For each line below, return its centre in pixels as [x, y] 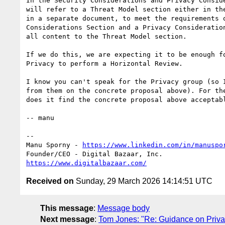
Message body [124, 208]
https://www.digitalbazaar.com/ [86, 163]
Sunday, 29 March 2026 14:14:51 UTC [143, 181]
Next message [67, 219]
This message [67, 208]
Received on [50, 181]
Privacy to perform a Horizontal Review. [104, 63]
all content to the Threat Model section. [106, 36]
